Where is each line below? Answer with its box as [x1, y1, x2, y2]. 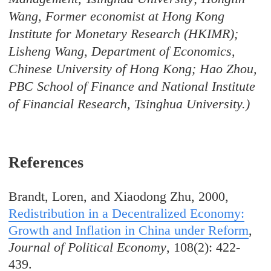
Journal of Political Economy [8, 240, 167, 255]
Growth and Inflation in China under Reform [8, 223, 249, 238]
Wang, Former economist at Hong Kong [8, 8, 225, 24]
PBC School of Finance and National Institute [8, 79, 256, 94]
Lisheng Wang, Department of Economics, [8, 44, 236, 59]
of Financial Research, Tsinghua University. [8, 96, 246, 112]
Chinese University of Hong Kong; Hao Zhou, [8, 61, 258, 77]
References [8, 154, 84, 172]
